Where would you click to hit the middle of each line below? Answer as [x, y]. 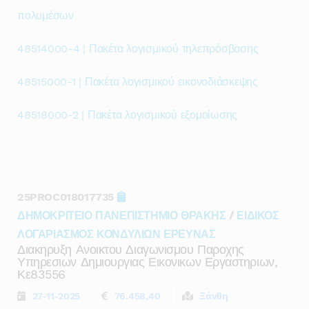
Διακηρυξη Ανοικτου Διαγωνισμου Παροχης [131, 249]
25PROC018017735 [67, 197]
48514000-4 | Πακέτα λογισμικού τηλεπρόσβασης [138, 49]
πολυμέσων [46, 16]
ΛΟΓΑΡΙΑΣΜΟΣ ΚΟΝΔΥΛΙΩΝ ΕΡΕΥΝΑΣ [117, 234]
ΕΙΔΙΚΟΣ [258, 216]
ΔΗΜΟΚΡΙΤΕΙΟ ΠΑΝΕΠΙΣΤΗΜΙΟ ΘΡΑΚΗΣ [122, 216]
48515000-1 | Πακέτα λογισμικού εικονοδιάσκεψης [138, 82]
